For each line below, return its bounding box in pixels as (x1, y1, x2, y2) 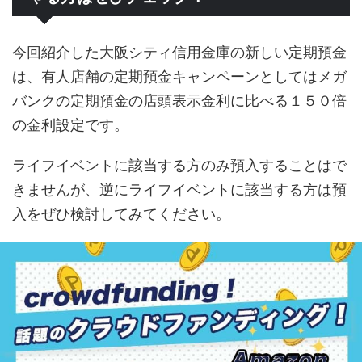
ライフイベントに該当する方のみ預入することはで (12, 156, 347, 174)
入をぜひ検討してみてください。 (12, 204, 230, 222)
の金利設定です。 (12, 116, 128, 133)
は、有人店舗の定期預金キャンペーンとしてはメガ (12, 67, 347, 85)
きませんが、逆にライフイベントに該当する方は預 (12, 180, 347, 198)
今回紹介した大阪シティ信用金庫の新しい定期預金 (12, 43, 347, 61)
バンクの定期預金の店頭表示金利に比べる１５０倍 (12, 91, 347, 109)
